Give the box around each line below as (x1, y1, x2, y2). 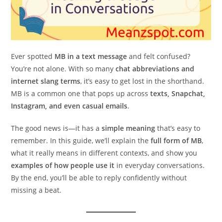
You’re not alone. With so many (11, 63, 116, 73)
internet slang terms (11, 76, 81, 86)
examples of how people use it (11, 160, 115, 170)
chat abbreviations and (115, 63, 195, 73)
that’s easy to (155, 123, 201, 133)
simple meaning (102, 123, 156, 133)
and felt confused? (127, 51, 191, 61)
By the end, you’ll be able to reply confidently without (11, 172, 187, 182)
